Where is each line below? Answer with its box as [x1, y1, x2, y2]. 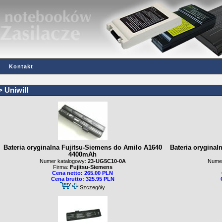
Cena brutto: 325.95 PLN [51, 176, 114, 182]
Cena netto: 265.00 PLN [52, 170, 113, 176]
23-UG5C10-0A [86, 158, 126, 164]
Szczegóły [80, 184, 105, 190]
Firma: [53, 164, 70, 170]
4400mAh [68, 151, 97, 158]
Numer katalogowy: [39, 158, 86, 164]
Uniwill [4, 86, 28, 94]
